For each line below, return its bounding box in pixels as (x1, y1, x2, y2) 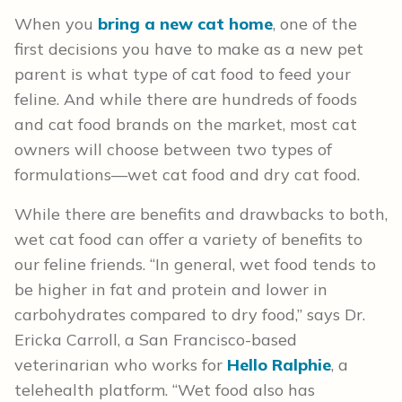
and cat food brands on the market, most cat (14, 114, 357, 135)
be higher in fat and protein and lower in (14, 279, 328, 301)
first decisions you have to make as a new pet (14, 39, 363, 60)
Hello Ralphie (227, 354, 331, 376)
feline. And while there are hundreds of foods (14, 89, 357, 110)
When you (14, 13, 98, 35)
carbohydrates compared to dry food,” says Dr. (14, 304, 365, 326)
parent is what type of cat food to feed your (14, 64, 351, 85)
